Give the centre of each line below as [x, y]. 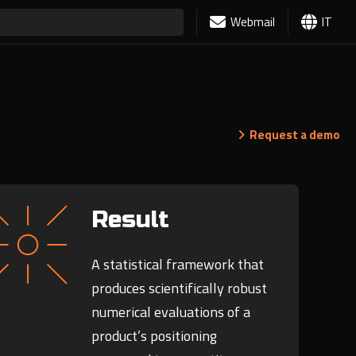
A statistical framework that [177, 265]
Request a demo [292, 135]
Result [130, 220]
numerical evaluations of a [170, 312]
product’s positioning [154, 336]
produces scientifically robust [179, 288]
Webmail [253, 22]
